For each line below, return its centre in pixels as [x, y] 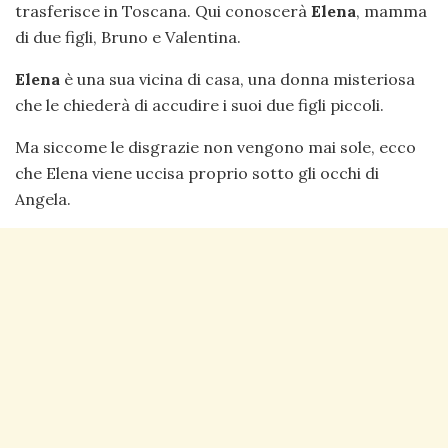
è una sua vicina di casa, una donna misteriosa [237, 78]
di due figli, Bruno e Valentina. [128, 36]
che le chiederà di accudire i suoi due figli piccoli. [199, 104]
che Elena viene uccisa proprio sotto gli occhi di [197, 172]
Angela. [43, 198]
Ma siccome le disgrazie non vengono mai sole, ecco [215, 146]
